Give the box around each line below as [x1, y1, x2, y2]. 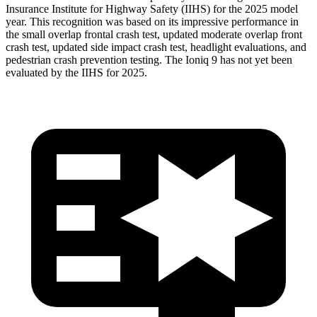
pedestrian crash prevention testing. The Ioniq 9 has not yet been [6, 53, 292, 66]
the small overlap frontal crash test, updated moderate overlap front [6, 28, 302, 40]
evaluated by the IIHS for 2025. [6, 66, 147, 79]
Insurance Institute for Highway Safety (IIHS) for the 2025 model [6, 2, 298, 15]
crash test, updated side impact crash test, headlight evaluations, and [6, 40, 306, 53]
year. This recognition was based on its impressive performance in [6, 15, 299, 28]
